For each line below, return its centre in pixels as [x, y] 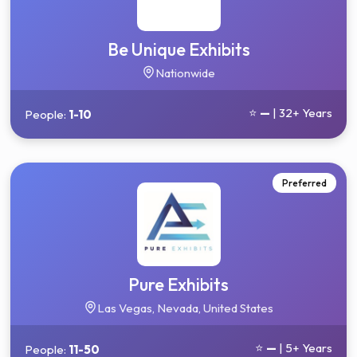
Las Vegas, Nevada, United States [185, 308]
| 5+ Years [304, 348]
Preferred [304, 183]
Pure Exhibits [178, 284]
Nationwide [185, 73]
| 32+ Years [301, 113]
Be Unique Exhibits [178, 49]
